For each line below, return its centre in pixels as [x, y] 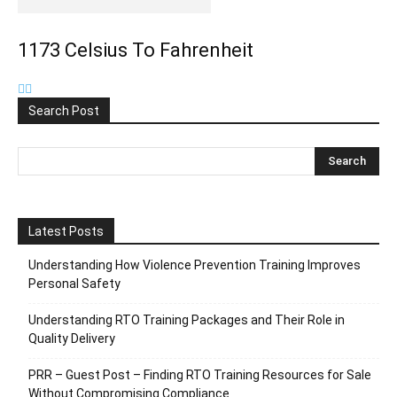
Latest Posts [66, 231]
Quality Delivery [72, 339]
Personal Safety [74, 284]
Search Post [64, 111]
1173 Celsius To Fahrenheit [136, 50]
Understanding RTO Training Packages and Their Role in [187, 320]
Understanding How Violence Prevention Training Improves [195, 265]
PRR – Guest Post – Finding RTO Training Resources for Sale [200, 375]
